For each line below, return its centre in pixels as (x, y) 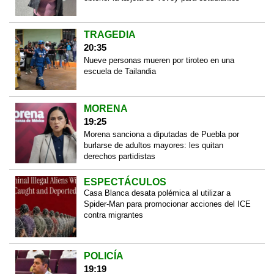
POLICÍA (103, 256)
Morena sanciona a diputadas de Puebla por (161, 134)
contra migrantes (113, 215)
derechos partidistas (119, 156)
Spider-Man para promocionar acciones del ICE (167, 204)
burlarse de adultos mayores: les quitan (153, 145)
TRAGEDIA (109, 35)
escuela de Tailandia (120, 72)
